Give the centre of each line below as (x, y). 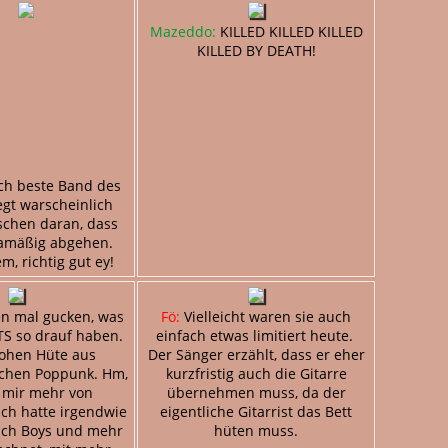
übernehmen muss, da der (256, 392)
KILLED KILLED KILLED (289, 31)
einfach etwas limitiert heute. (256, 335)
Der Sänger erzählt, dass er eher (256, 354)
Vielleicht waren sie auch (265, 316)
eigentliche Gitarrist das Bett (256, 411)
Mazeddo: (182, 31)
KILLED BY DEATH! (256, 50)
